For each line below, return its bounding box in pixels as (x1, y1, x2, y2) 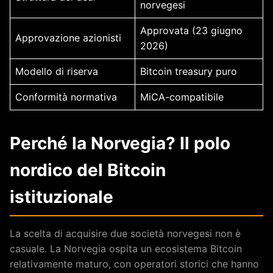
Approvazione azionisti (15, 31, 121, 44)
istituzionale (10, 186, 113, 207)
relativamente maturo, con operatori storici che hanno (10, 257, 259, 270)
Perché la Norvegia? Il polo (10, 132, 230, 154)
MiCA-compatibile (140, 90, 224, 103)
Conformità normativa (15, 90, 117, 103)
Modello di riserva (15, 65, 98, 77)
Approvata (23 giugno (140, 24, 243, 37)
